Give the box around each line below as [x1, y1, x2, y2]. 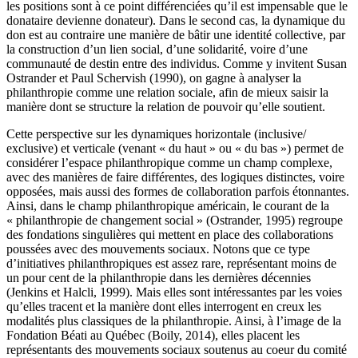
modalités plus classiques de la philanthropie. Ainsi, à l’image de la [6, 314, 341, 328]
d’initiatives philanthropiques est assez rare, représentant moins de [6, 257, 336, 271]
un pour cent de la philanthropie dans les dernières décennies [6, 271, 311, 285]
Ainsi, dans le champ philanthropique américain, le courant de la [6, 199, 329, 213]
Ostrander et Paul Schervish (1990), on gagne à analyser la [6, 71, 301, 86]
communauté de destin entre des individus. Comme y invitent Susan [6, 57, 347, 71]
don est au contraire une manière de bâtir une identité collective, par [6, 28, 345, 42]
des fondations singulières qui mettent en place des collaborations [6, 228, 333, 242]
